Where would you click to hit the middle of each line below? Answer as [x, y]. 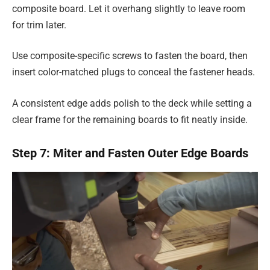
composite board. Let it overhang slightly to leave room [129, 8]
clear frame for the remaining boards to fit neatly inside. [130, 119]
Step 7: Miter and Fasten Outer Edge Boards [130, 153]
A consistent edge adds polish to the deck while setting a [132, 103]
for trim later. [39, 25]
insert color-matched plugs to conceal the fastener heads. [133, 72]
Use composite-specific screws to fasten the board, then [130, 56]
